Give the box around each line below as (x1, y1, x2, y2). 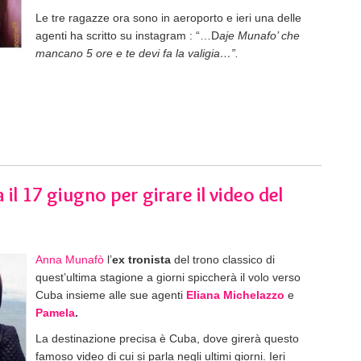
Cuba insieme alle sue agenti (35, 288, 186, 301)
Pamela (35, 305, 75, 319)
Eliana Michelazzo (186, 288, 284, 301)
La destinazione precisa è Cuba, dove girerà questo (35, 331, 299, 345)
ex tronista (112, 252, 171, 266)
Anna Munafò (35, 252, 104, 266)
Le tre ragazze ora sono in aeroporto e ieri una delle (35, 10, 301, 24)
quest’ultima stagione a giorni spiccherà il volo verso (35, 270, 301, 284)
